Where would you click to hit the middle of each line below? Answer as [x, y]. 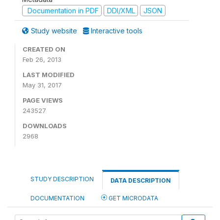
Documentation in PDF [62, 10]
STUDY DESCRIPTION [62, 179]
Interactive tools [116, 31]
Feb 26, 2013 [42, 59]
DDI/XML [121, 10]
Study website [54, 31]
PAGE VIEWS [43, 100]
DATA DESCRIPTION [141, 180]
